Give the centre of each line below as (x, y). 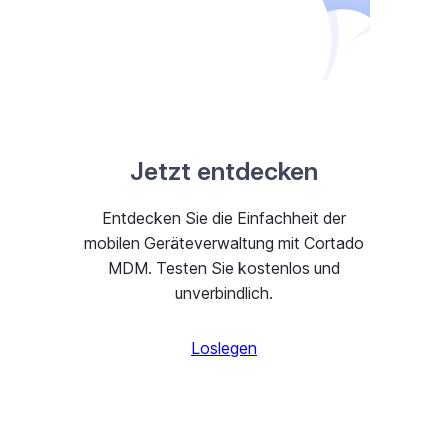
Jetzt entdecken (224, 170)
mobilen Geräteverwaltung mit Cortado (224, 243)
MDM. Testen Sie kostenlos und (224, 268)
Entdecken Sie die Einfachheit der (224, 218)
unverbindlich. (224, 293)
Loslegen (224, 348)
